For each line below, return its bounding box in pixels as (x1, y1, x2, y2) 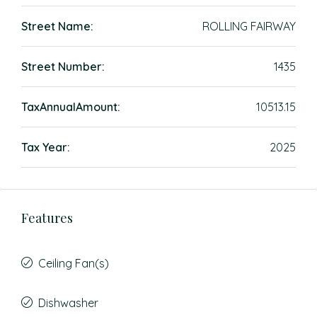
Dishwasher (38, 296, 98, 310)
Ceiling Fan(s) (38, 256, 109, 270)
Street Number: (21, 59, 105, 74)
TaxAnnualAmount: (21, 100, 120, 114)
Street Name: (21, 19, 93, 33)
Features (21, 209, 73, 226)
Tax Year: (21, 140, 70, 154)
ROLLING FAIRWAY (202, 19, 296, 33)
